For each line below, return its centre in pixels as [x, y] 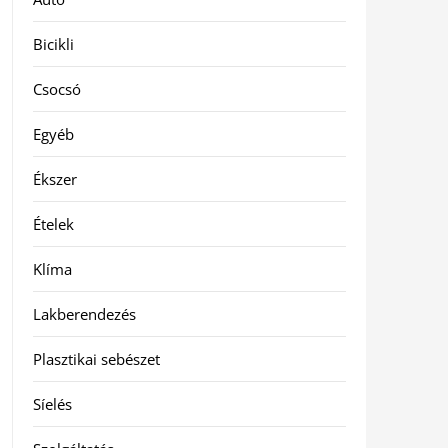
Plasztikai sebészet [96, 359]
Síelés [52, 404]
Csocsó [56, 89]
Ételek [53, 224]
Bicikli [53, 44]
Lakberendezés [84, 314]
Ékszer [54, 179]
